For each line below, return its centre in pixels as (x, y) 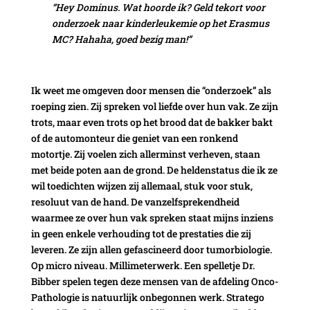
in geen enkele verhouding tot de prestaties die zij (141, 233)
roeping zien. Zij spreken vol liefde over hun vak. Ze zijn (154, 106)
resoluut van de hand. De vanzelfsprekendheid (135, 201)
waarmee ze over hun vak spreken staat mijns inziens (152, 217)
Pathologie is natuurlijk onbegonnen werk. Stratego (147, 297)
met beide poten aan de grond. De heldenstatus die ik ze (154, 170)
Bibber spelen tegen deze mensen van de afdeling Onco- (155, 281)
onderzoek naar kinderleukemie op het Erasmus (160, 23)
